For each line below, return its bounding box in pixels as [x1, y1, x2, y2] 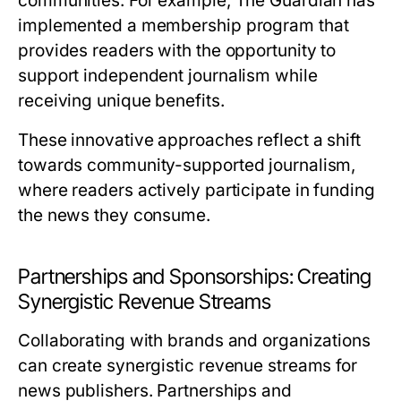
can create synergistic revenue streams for [18, 355, 358, 376]
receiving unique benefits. [18, 90, 225, 111]
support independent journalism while [18, 65, 318, 86]
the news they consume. [18, 205, 210, 226]
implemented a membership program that [18, 15, 349, 36]
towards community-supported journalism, [18, 155, 356, 175]
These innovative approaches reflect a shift [18, 130, 361, 150]
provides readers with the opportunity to [18, 40, 337, 61]
